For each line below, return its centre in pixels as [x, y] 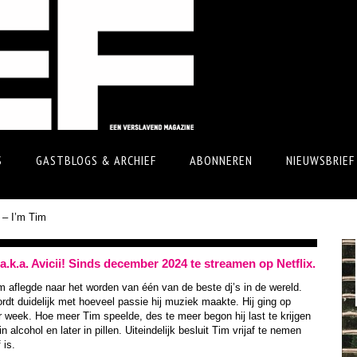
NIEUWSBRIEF [320, 160]
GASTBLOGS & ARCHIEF [96, 160]
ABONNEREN [221, 160]
